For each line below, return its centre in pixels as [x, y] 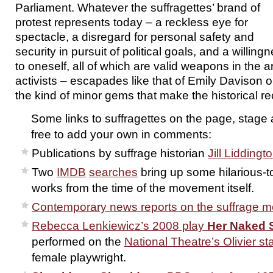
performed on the [78, 241]
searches [113, 172]
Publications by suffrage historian [120, 153]
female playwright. [79, 257]
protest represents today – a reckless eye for [132, 22]
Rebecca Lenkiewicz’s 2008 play [119, 225]
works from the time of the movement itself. [143, 188]
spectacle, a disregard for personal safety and [135, 37]
